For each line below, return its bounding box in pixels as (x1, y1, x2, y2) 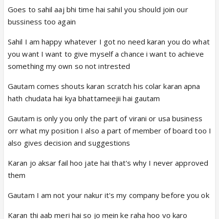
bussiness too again (8, 16, 76, 26)
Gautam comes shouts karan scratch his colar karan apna (8, 81, 200, 91)
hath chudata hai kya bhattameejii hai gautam (8, 93, 160, 103)
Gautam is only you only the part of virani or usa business (8, 113, 202, 123)
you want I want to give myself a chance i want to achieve (8, 48, 204, 59)
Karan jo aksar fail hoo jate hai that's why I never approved (8, 157, 209, 168)
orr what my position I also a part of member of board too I (8, 125, 211, 135)
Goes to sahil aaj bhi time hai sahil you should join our (8, 4, 188, 14)
